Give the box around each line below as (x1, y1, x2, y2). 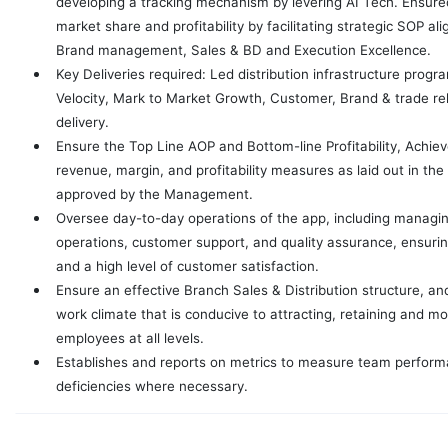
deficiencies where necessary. (56, 378, 248, 395)
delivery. (56, 114, 109, 131)
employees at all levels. (56, 330, 204, 347)
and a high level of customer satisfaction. (56, 258, 319, 275)
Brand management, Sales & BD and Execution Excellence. (56, 42, 431, 59)
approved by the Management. (56, 186, 253, 203)
